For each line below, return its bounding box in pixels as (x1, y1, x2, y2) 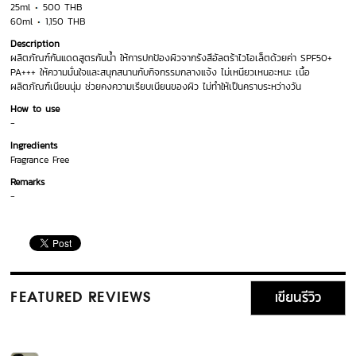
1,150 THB (41, 14, 87, 29)
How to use (10, 102, 60, 117)
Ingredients (10, 138, 58, 153)
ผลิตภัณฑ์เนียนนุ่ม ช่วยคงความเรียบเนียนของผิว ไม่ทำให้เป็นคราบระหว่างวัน (10, 79, 302, 95)
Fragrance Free (10, 153, 70, 168)
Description (10, 37, 60, 52)
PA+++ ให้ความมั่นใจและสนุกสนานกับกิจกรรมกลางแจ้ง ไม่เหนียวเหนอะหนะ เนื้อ (10, 65, 311, 80)
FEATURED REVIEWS (10, 291, 152, 306)
